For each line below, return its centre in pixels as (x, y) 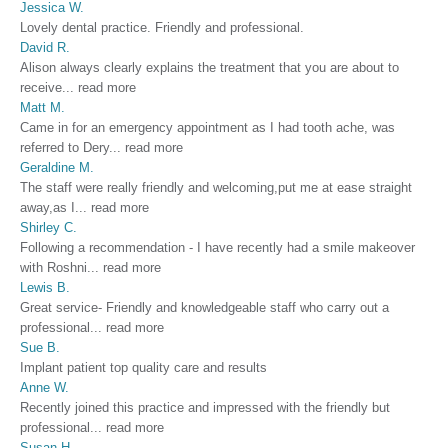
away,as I (47, 207)
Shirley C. (48, 227)
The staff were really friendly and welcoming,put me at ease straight (216, 187)
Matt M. (42, 107)
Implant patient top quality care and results (143, 367)
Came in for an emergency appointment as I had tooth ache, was (207, 127)
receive (41, 87)
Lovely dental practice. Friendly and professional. (162, 27)
